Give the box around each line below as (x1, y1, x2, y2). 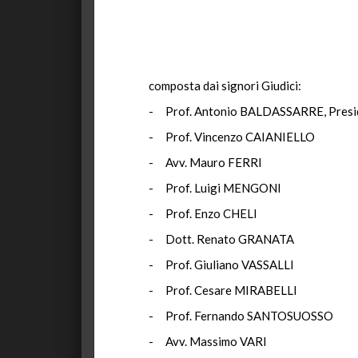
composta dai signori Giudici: (149, 78, 301, 93)
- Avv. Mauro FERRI (149, 155, 262, 169)
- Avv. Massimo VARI (149, 334, 267, 348)
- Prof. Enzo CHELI (149, 206, 257, 221)
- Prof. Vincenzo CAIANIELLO (149, 129, 315, 144)
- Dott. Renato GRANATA (149, 232, 294, 246)
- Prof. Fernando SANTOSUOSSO (149, 308, 333, 323)
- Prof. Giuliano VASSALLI (149, 257, 294, 272)
